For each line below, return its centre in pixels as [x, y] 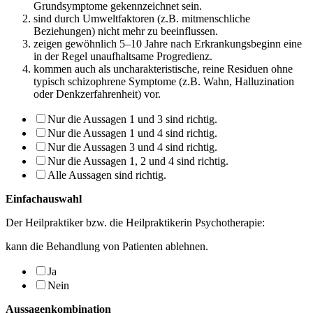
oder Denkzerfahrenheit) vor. [97, 94]
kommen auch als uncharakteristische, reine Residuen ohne [163, 68]
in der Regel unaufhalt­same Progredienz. [123, 56]
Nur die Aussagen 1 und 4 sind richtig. [132, 133]
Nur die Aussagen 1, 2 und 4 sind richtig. [138, 161]
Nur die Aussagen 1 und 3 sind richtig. [132, 119]
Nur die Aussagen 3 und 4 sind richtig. [132, 147]
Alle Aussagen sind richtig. [107, 175]
